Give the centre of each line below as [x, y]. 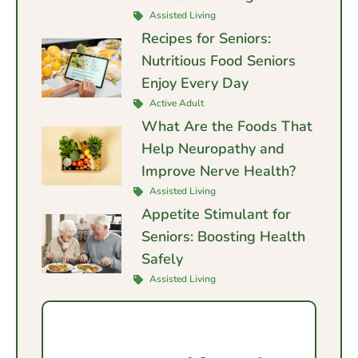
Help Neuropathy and [213, 149]
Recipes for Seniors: [206, 39]
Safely [162, 259]
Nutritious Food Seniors [219, 61]
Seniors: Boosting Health [223, 237]
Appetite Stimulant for [216, 215]
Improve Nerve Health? [219, 171]
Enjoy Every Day [195, 84]
